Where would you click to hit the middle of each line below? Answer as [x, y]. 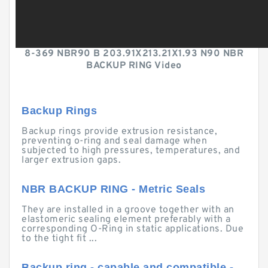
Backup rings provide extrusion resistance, [119, 132]
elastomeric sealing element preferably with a [126, 220]
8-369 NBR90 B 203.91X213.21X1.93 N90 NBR [134, 54]
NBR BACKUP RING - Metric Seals [113, 189]
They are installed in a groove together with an [128, 210]
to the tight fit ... [59, 239]
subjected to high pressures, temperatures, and [131, 151]
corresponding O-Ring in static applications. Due [133, 229]
